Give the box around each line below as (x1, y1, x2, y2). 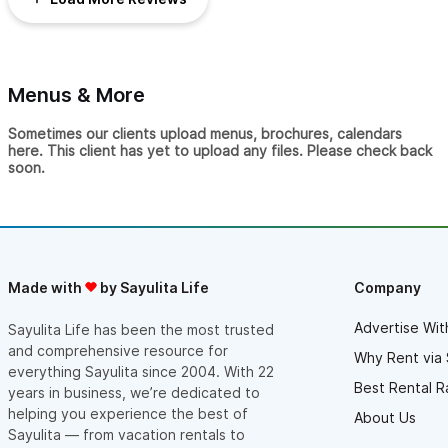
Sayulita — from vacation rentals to (8, 426, 245, 444)
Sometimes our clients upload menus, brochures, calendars (8, 125, 402, 143)
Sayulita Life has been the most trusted (8, 321, 274, 339)
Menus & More (8, 83, 145, 108)
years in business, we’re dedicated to (8, 384, 260, 402)
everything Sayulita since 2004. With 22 (8, 363, 274, 381)
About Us (354, 409, 416, 427)
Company (354, 279, 421, 297)
